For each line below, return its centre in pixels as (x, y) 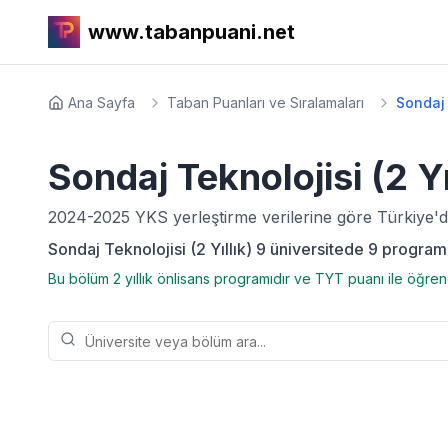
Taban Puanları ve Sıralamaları (265, 102)
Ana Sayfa (101, 102)
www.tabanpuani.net (191, 32)
